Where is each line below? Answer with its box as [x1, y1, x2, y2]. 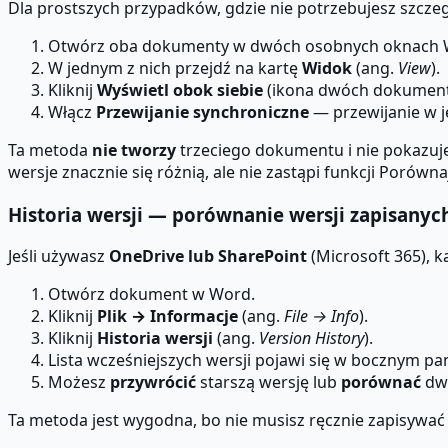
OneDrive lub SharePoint [109, 245, 307, 268]
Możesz [48, 371, 110, 394]
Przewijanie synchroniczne [96, 100, 309, 123]
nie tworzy [92, 138, 176, 161]
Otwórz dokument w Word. [48, 283, 255, 306]
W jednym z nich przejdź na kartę [48, 56, 302, 79]
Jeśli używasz [8, 245, 109, 268]
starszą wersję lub [196, 371, 341, 394]
